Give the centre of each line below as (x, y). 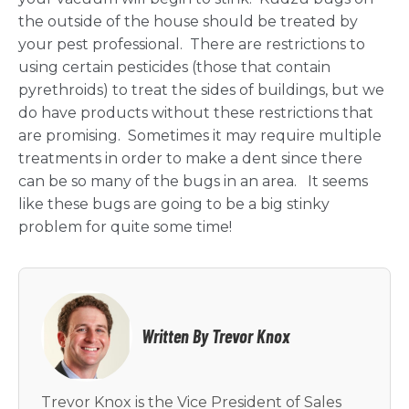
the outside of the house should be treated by (188, 22)
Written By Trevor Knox (216, 336)
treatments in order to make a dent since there (190, 159)
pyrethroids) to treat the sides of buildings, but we (201, 90)
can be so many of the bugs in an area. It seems (193, 182)
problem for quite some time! (125, 227)
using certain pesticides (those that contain (174, 68)
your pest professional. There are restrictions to (192, 45)
